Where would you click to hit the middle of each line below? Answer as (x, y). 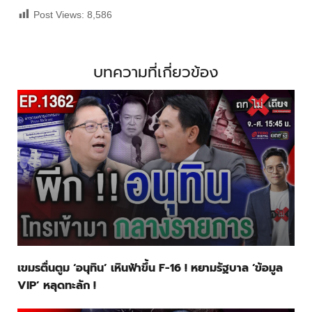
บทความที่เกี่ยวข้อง (156, 72)
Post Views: (59, 14)
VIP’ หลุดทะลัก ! (57, 286)
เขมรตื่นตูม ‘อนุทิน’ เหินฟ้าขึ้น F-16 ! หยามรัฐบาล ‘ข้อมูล (150, 268)
